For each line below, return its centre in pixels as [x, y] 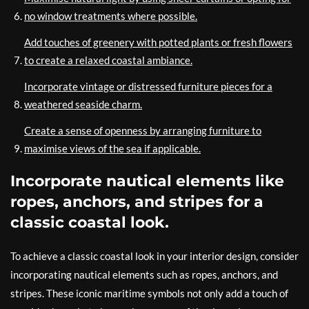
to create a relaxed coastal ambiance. [108, 60]
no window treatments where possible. [111, 16]
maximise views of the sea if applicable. [112, 148]
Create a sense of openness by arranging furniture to [143, 130]
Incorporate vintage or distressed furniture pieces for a [148, 86]
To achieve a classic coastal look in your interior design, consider [154, 256]
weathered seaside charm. [83, 104]
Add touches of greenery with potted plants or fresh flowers [158, 42]
